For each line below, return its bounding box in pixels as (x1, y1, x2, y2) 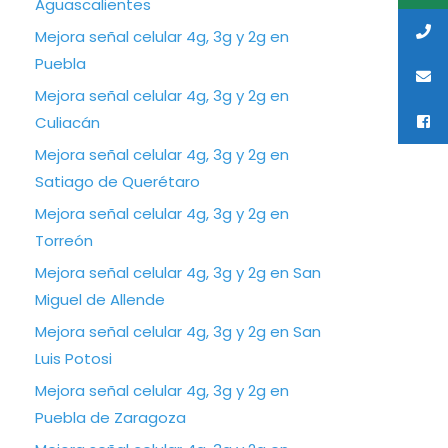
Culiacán (35, 112, 100, 133)
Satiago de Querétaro (35, 171, 200, 192)
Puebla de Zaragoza (35, 407, 186, 428)
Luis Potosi (35, 348, 112, 369)
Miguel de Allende (35, 289, 165, 310)
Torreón (35, 230, 93, 251)
